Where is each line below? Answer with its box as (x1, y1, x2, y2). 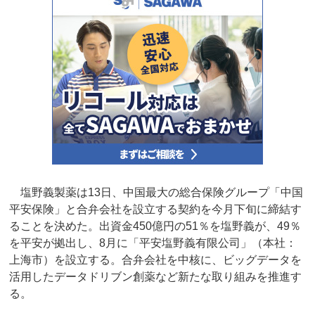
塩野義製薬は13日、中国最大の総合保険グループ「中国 (9, 186, 304, 199)
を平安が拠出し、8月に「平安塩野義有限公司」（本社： (9, 237, 297, 250)
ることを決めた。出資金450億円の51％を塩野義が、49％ (9, 220, 302, 233)
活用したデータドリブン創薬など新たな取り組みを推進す (9, 271, 302, 283)
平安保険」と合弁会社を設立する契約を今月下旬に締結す (9, 203, 302, 216)
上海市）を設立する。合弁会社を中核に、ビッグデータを (9, 254, 302, 266)
